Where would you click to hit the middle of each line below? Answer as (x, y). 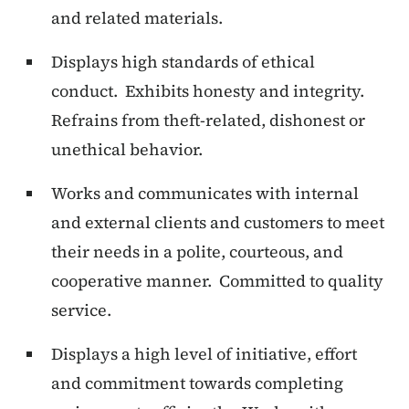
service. (81, 310)
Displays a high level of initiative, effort (204, 354)
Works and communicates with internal (205, 194)
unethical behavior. (127, 150)
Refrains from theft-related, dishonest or (208, 121)
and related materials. (137, 18)
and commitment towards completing (197, 383)
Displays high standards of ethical (183, 62)
